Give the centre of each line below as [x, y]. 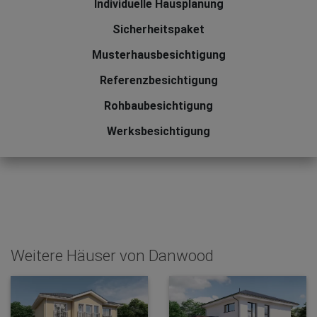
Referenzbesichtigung [158, 81]
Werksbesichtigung [158, 132]
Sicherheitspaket [158, 30]
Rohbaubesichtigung [158, 106]
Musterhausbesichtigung [158, 55]
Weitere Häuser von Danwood [112, 256]
